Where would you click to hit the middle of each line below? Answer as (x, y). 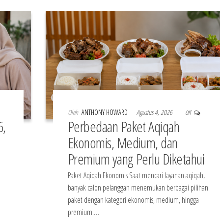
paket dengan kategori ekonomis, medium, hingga (133, 200)
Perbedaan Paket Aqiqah (124, 127)
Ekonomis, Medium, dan (123, 143)
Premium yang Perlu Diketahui (136, 159)
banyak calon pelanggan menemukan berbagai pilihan (138, 188)
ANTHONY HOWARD (105, 112)
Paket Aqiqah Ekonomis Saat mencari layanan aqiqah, (136, 176)
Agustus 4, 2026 (155, 112)
